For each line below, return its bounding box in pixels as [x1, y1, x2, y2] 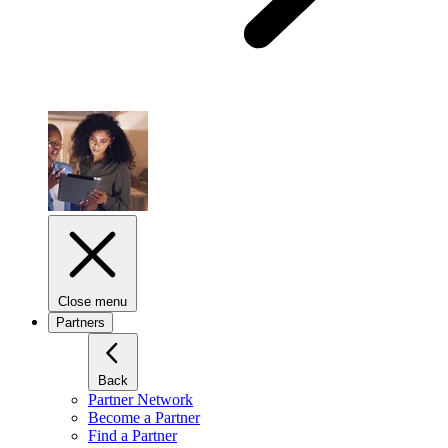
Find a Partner [88, 427, 177, 445]
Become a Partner [88, 409, 200, 427]
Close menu [58, 294, 127, 310]
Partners [56, 315, 105, 331]
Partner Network [88, 391, 193, 409]
